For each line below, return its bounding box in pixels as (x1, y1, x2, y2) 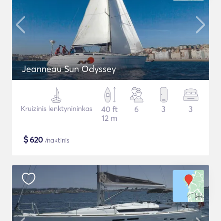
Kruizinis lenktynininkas (20, 104, 92, 113)
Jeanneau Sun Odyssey (22, 63, 116, 74)
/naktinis (43, 136, 70, 144)
